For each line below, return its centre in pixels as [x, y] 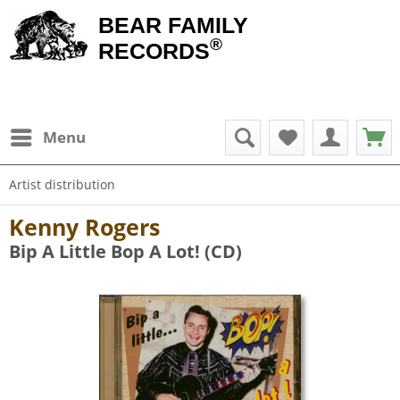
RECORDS [154, 51]
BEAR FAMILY [173, 25]
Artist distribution [62, 184]
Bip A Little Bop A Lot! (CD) [125, 251]
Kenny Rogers [84, 227]
